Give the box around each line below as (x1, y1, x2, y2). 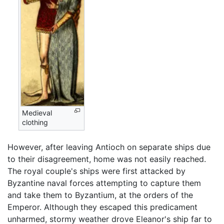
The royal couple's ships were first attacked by (7, 166, 185, 176)
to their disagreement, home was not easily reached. (7, 154, 206, 164)
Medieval (22, 108, 52, 117)
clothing (22, 118, 48, 127)
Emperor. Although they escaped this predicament (7, 202, 197, 212)
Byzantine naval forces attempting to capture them (7, 178, 201, 188)
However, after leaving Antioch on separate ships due (7, 142, 210, 152)
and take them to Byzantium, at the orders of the (7, 190, 193, 200)
